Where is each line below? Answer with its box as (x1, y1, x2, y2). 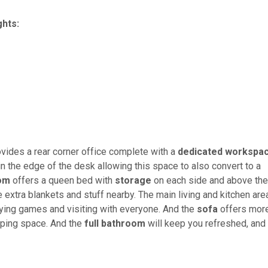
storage (115, 175, 151, 187)
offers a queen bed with (10, 175, 115, 187)
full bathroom (84, 218, 145, 230)
